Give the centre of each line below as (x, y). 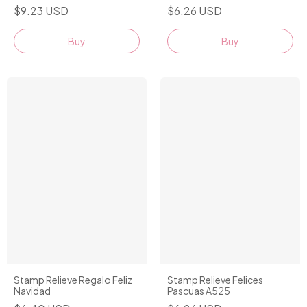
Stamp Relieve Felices (215, 279)
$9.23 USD (41, 10)
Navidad (32, 290)
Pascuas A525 (199, 290)
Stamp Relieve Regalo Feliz (73, 279)
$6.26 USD (195, 10)
